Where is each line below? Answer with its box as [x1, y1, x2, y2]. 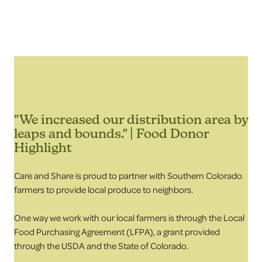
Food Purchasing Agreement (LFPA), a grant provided [14, 226, 220, 237]
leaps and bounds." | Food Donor [14, 126, 209, 141]
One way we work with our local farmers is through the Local [14, 212, 244, 223]
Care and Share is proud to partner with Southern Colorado [14, 170, 242, 181]
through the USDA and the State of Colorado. [14, 240, 188, 251]
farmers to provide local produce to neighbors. [14, 184, 193, 195]
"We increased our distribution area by [14, 112, 248, 127]
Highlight [14, 140, 72, 155]
